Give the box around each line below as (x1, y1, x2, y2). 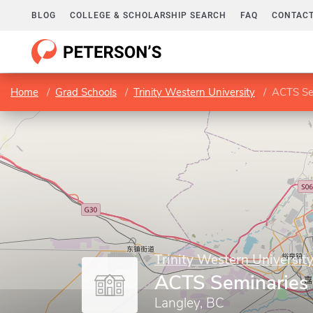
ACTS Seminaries (154, 270, 309, 296)
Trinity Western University (133, 85, 255, 99)
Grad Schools (55, 85, 117, 99)
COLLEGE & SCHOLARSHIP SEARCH (70, 10, 226, 20)
